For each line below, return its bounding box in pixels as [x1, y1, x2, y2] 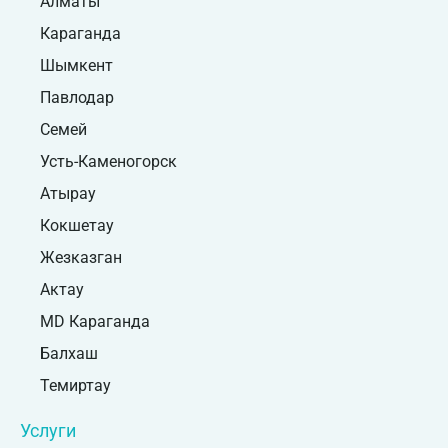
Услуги [20, 420, 76, 442]
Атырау [40, 184, 96, 204]
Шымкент [40, 56, 113, 76]
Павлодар [40, 88, 114, 108]
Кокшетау [40, 216, 114, 236]
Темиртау [40, 376, 111, 396]
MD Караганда [40, 312, 150, 332]
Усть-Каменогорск [40, 152, 177, 172]
